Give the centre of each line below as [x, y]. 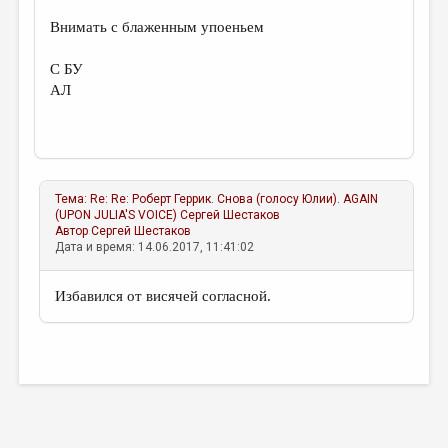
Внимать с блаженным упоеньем [157, 27]
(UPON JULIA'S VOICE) [116, 215]
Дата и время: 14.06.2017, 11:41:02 [155, 247]
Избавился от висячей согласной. [163, 296]
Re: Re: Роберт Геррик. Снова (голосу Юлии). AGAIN [234, 199]
